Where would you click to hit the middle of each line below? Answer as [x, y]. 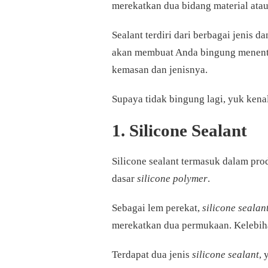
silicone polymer [172, 179]
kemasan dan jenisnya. [160, 70]
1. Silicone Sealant [179, 131]
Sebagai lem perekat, [157, 208]
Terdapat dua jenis [152, 255]
